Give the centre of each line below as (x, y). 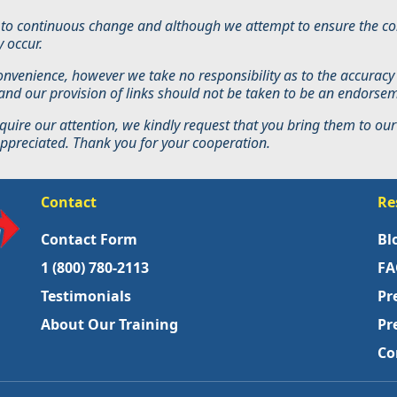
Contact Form (89, 239)
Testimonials (86, 296)
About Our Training (109, 324)
